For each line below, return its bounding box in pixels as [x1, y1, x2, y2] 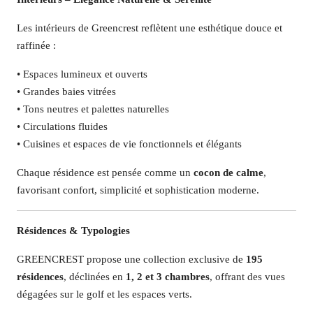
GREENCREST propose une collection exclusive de [17, 254, 246, 265]
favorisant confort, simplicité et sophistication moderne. [17, 184, 259, 196]
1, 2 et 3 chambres [126, 271, 210, 282]
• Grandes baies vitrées [17, 86, 116, 97]
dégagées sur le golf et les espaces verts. [17, 289, 192, 300]
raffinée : [17, 40, 56, 51]
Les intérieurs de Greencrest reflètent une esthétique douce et [17, 22, 282, 34]
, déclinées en [64, 271, 126, 282]
